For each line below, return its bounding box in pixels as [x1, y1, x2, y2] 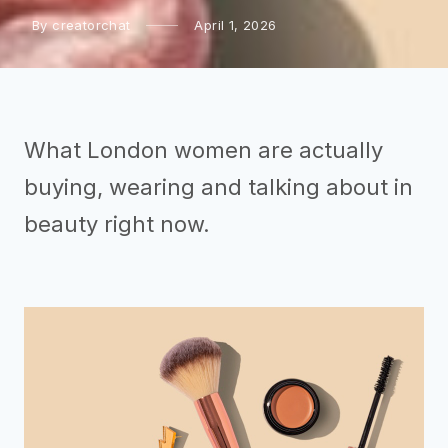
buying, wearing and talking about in [24, 174, 413, 201]
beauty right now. [24, 211, 210, 238]
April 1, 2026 [194, 17, 277, 34]
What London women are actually [24, 137, 383, 164]
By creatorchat [32, 17, 131, 34]
